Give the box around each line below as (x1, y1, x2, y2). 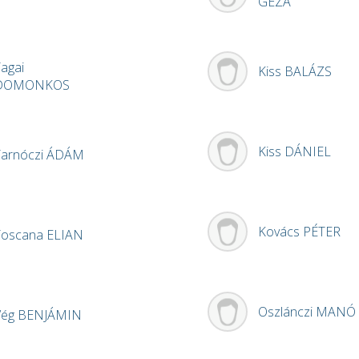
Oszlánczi (258, 303, 316, 321)
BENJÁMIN (18, 306, 82, 325)
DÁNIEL (284, 143, 331, 161)
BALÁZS (284, 63, 332, 81)
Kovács (258, 223, 303, 241)
